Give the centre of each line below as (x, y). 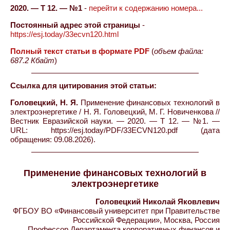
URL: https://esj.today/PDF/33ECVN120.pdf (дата (115, 130)
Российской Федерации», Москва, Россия (146, 220)
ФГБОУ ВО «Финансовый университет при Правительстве (116, 211)
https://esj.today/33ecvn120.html (64, 34)
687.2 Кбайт (32, 60)
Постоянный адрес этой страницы (75, 25)
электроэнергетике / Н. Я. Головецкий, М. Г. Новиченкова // (115, 112)
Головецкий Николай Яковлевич (158, 202)
